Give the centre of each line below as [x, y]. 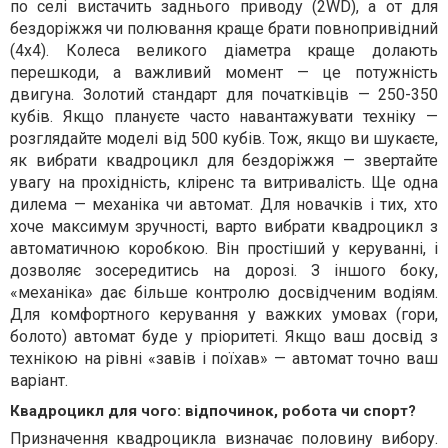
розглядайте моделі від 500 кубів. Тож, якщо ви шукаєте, [224, 138]
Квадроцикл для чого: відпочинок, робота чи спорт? [213, 411]
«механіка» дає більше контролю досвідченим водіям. [224, 292]
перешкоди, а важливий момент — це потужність [224, 72]
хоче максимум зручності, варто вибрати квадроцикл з [224, 226]
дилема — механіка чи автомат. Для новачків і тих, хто [224, 204]
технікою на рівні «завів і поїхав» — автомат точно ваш [224, 358]
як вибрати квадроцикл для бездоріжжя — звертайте [224, 160]
